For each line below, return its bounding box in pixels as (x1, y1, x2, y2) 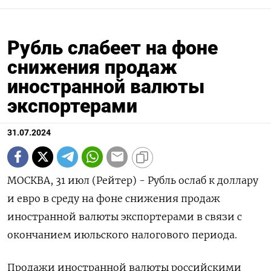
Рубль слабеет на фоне (7, 36, 218, 59)
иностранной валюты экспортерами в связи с (7, 210, 242, 223)
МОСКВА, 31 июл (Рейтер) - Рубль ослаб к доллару (7, 174, 258, 186)
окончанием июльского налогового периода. (7, 228, 237, 241)
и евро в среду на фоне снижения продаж (7, 192, 220, 204)
